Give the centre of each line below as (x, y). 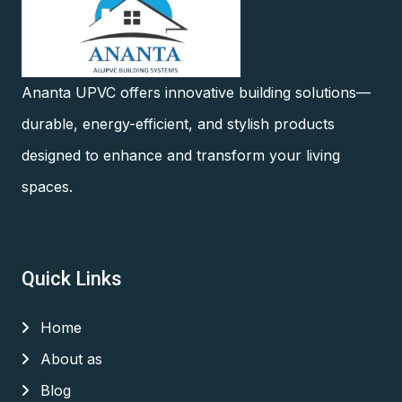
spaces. (47, 186)
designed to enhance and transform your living (181, 155)
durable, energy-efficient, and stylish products (178, 123)
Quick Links (72, 278)
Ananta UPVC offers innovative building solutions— (196, 92)
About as (69, 358)
